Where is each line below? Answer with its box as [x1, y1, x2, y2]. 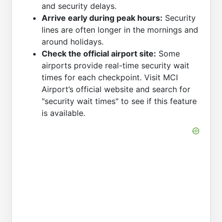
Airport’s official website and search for [42, 84, 190, 95]
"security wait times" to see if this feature [42, 96, 197, 107]
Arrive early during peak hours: [42, 13, 163, 23]
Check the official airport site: [42, 49, 156, 59]
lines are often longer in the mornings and [42, 25, 198, 35]
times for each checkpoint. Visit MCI [42, 72, 178, 83]
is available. [42, 108, 85, 118]
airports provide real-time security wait [42, 60, 189, 71]
